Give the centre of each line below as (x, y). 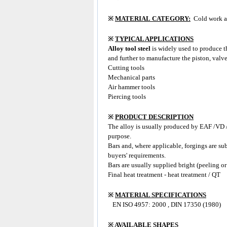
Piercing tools (127, 97)
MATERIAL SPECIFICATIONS (161, 195)
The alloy (122, 126)
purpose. (120, 136)
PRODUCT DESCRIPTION (154, 117)
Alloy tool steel (130, 48)
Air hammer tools (131, 87)
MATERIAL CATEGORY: (153, 18)
